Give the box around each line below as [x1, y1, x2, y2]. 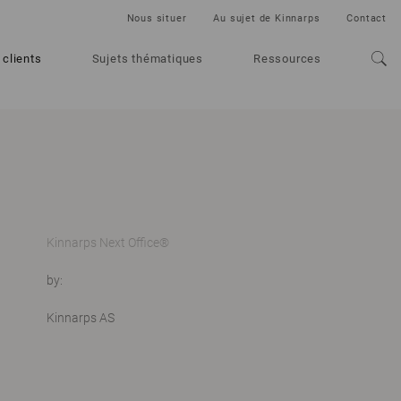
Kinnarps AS [46, 311, 115, 325]
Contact [346, 13, 387, 24]
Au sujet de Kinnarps [213, 13, 320, 24]
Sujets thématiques [91, 52, 203, 65]
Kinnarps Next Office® [46, 235, 169, 250]
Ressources [253, 52, 321, 65]
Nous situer [126, 13, 187, 24]
